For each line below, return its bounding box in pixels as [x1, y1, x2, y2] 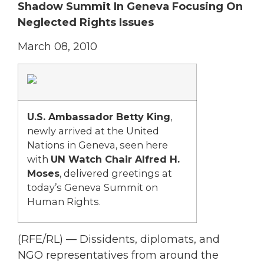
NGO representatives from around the [18, 248, 219, 262]
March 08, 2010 [18, 40, 97, 54]
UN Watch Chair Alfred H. [51, 153, 180, 165]
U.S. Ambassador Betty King [27, 110, 170, 123]
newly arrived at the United [27, 124, 159, 137]
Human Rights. [27, 195, 101, 207]
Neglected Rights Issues [18, 15, 154, 29]
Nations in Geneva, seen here [27, 138, 168, 151]
